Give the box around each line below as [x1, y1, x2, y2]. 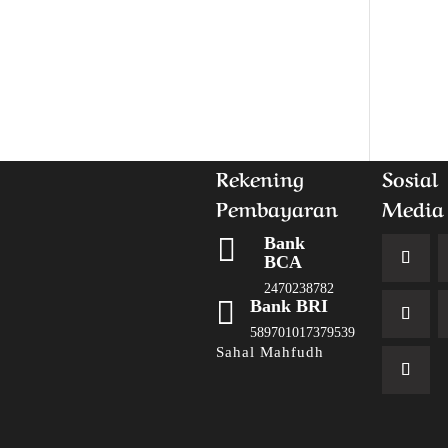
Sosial [382, 163, 439, 193]
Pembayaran [216, 193, 339, 223]
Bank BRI [250, 296, 329, 317]
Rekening [216, 163, 305, 193]
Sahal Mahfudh [216, 344, 325, 361]
